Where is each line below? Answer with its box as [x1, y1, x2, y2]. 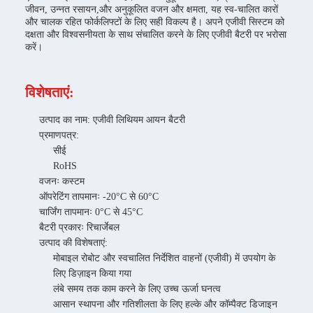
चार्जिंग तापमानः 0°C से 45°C [39, 207, 143, 217]
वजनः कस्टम [39, 176, 85, 187]
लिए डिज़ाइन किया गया [53, 268, 131, 279]
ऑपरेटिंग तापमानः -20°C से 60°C [39, 191, 159, 202]
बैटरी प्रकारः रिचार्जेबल [39, 222, 119, 233]
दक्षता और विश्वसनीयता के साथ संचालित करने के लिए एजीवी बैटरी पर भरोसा [25, 29, 286, 40]
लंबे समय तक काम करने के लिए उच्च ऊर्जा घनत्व [53, 284, 221, 294]
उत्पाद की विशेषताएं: [39, 238, 108, 248]
